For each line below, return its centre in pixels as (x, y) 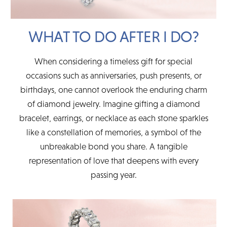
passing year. (113, 175)
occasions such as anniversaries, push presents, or (113, 75)
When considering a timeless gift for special (113, 61)
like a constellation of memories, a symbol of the (113, 132)
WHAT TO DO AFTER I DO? (113, 36)
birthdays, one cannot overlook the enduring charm (113, 89)
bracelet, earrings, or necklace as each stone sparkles (113, 118)
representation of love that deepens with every (113, 160)
